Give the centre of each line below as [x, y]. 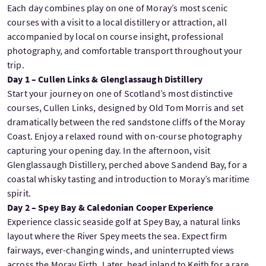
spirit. [19, 193]
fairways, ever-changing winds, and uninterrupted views [121, 250]
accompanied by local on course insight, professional [115, 36]
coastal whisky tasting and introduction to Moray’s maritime [129, 178]
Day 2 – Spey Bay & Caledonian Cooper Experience [110, 207]
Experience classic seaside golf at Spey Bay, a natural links [124, 221]
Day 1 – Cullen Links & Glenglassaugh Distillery [105, 79]
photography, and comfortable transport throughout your [125, 50]
